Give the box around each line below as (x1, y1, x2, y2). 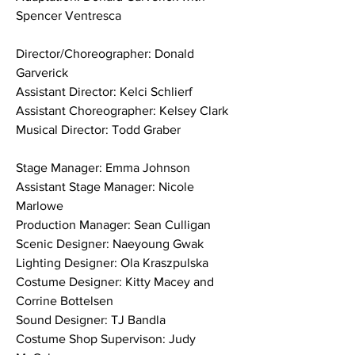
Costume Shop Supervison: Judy (16, 332, 199, 345)
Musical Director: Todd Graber (16, 123, 181, 136)
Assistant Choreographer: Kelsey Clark (16, 104, 228, 117)
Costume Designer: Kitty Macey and (16, 275, 217, 288)
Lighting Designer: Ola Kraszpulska (16, 256, 208, 269)
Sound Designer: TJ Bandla (16, 313, 166, 326)
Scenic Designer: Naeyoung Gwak (16, 237, 204, 250)
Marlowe (16, 199, 63, 212)
